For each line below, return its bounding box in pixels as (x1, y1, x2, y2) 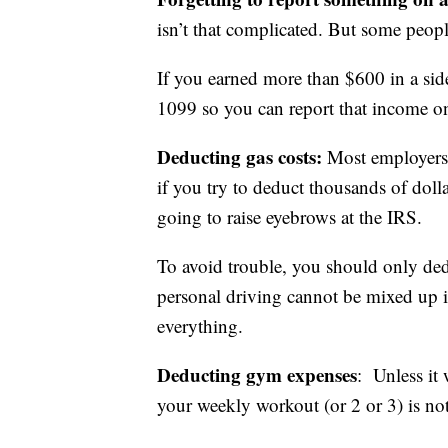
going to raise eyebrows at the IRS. (157, 204, 422, 230)
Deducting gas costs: (157, 143, 327, 171)
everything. (157, 313, 243, 339)
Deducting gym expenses (157, 361, 357, 389)
